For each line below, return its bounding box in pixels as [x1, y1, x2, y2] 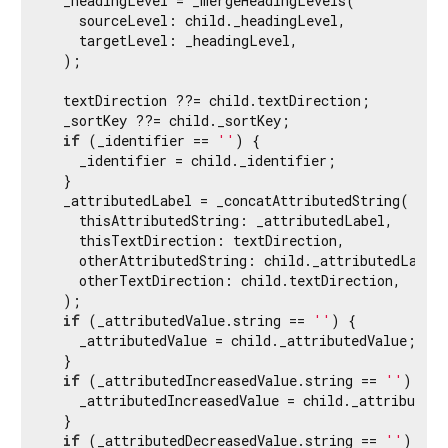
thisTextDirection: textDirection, [47, 230, 345, 250]
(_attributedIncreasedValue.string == [80, 370, 385, 390]
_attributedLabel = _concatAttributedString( [47, 190, 409, 210]
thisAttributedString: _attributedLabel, [47, 210, 393, 230]
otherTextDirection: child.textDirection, [47, 270, 401, 290]
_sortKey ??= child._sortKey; [47, 110, 290, 130]
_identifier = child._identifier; [47, 150, 336, 170]
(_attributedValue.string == [80, 310, 313, 330]
